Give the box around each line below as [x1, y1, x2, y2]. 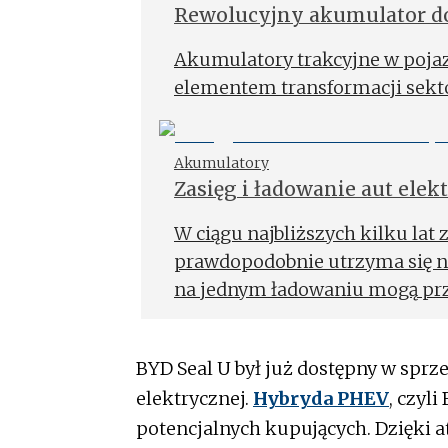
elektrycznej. [136, 387, 253, 411]
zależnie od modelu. [174, 306, 351, 330]
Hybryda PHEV [253, 387, 389, 411]
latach [174, 203, 235, 228]
